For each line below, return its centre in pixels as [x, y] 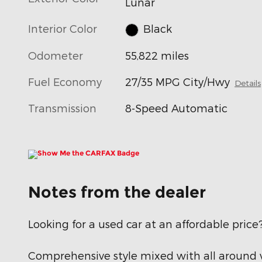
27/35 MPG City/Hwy [178, 81]
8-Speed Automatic [177, 108]
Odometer [56, 55]
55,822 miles [157, 55]
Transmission [62, 108]
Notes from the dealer [117, 192]
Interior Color [63, 28]
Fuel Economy [65, 81]
